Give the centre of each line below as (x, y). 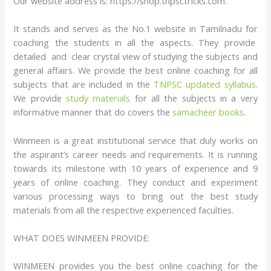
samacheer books (208, 112)
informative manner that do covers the (93, 112)
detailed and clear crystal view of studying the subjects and (135, 57)
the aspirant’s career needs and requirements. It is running (135, 154)
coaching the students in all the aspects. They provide (135, 43)
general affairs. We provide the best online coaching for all (135, 70)
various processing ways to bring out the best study (135, 196)
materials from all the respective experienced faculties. (124, 210)
